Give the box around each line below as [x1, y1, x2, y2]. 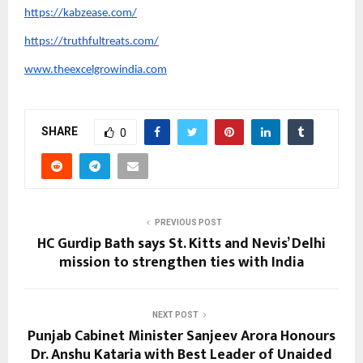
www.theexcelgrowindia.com [24, 64, 167, 77]
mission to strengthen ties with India [59, 250, 304, 275]
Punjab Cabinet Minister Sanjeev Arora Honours [28, 324, 335, 349]
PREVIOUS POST [154, 218, 222, 228]
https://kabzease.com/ [24, 7, 137, 20]
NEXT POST [152, 310, 199, 320]
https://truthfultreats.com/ [24, 36, 159, 49]
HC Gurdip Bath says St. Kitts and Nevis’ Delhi [37, 232, 326, 257]
